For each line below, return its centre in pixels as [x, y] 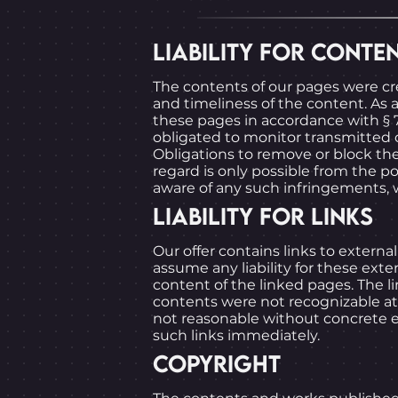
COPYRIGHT [217, 363]
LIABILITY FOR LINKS [263, 216]
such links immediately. [236, 335]
